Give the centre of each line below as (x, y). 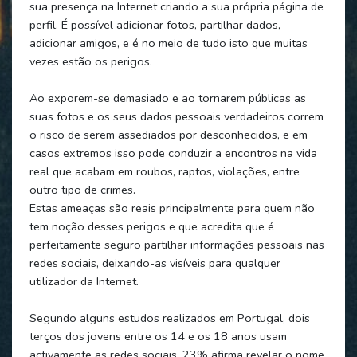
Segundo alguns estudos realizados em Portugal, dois (169, 318)
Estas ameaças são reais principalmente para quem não (172, 208)
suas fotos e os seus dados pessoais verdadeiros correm (176, 116)
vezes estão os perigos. (90, 61)
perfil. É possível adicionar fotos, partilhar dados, (155, 24)
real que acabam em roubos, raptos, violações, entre (164, 171)
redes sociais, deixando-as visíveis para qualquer (155, 263)
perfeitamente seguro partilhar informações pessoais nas (177, 244)
